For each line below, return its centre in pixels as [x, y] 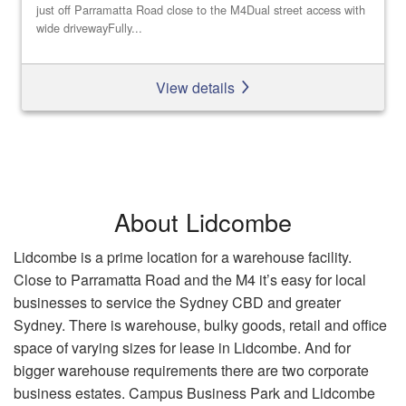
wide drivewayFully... [89, 28]
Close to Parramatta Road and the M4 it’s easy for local [190, 279]
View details [197, 87]
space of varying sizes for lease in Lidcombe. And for [182, 347]
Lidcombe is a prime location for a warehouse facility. [183, 256]
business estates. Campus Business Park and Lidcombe [194, 392]
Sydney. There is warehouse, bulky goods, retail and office [200, 324]
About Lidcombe [203, 221]
